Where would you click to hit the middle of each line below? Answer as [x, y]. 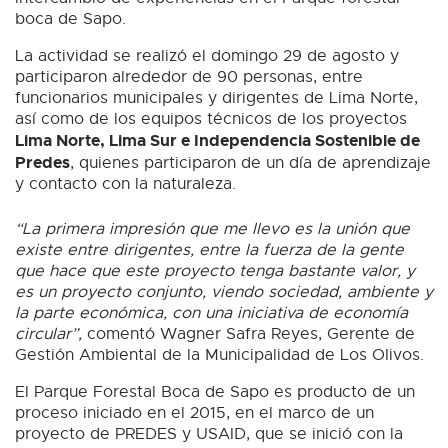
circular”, [51, 334]
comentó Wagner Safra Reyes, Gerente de [251, 334]
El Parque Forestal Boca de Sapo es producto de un [215, 392]
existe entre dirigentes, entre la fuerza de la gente [209, 250]
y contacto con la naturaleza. [125, 184]
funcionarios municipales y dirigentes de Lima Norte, [216, 98]
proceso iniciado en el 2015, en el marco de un [194, 413]
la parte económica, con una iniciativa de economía [211, 313]
